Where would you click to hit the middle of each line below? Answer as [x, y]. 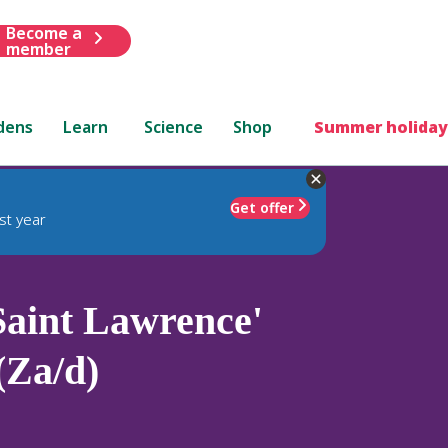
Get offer [262, 207]
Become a [43, 32]
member [38, 48]
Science [174, 126]
